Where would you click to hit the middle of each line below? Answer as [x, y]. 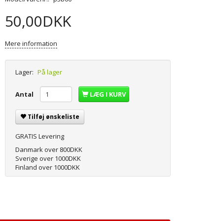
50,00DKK [38, 21]
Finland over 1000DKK [48, 167]
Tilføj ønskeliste [54, 117]
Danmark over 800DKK [49, 150]
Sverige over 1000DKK [48, 159]
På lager [50, 72]
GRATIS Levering [40, 136]
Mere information [31, 44]
